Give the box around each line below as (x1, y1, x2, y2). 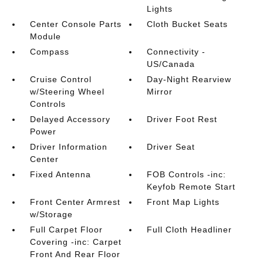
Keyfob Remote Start (147, 182, 236, 191)
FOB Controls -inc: (147, 170, 227, 179)
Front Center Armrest (29, 197, 120, 207)
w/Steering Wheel (29, 87, 104, 96)
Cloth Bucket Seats (147, 19, 228, 29)
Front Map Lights (147, 197, 220, 207)
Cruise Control (29, 75, 92, 84)
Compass (29, 47, 69, 56)
